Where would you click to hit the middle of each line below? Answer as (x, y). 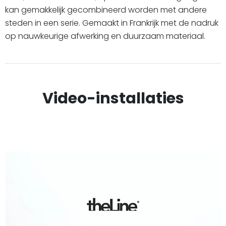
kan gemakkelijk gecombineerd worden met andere (106, 10)
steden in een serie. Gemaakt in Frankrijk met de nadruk (112, 23)
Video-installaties (113, 99)
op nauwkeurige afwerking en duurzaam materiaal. (105, 36)
